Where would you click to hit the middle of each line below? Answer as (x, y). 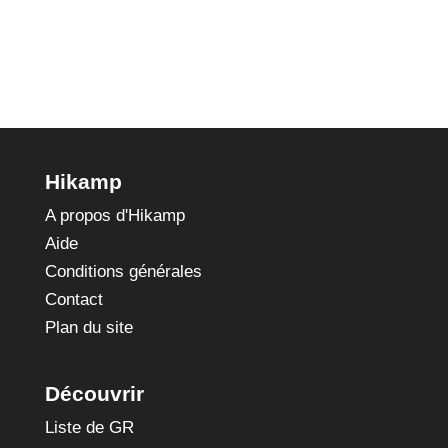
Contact (73, 299)
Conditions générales (123, 271)
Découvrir (94, 394)
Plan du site (88, 327)
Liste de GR (89, 428)
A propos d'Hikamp (114, 215)
